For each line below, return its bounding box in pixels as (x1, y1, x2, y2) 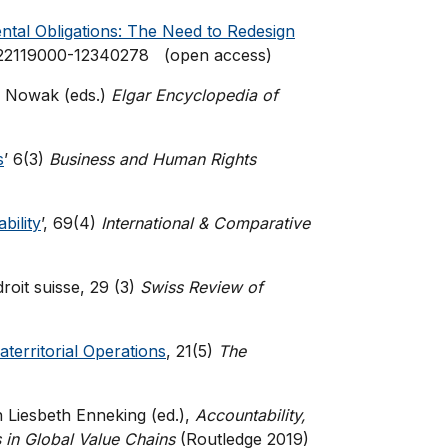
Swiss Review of (140, 276, 263, 297)
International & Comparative (101, 212, 310, 233)
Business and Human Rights (49, 148, 256, 169)
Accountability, (195, 404, 306, 425)
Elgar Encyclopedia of (111, 84, 278, 105)
